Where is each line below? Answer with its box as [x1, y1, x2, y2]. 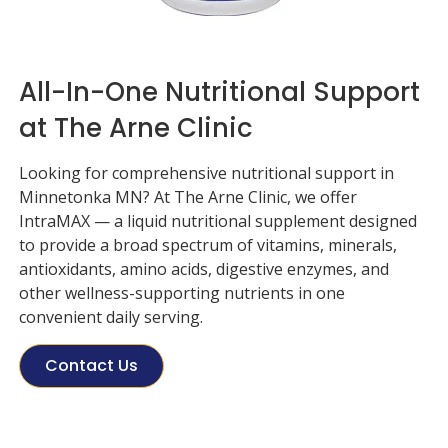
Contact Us [45, 354, 138, 377]
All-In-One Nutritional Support [19, 74, 420, 110]
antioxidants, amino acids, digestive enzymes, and [19, 258, 389, 280]
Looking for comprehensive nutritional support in [19, 162, 394, 184]
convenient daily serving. [19, 306, 203, 328]
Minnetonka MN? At [19, 186, 170, 208]
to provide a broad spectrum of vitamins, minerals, [19, 234, 397, 256]
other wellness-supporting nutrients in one [19, 282, 345, 304]
